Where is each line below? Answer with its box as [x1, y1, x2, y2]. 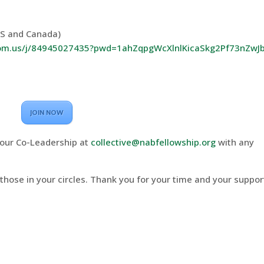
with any [216, 136, 255, 148]
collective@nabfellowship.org [91, 136, 216, 148]
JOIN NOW [30, 108, 64, 117]
